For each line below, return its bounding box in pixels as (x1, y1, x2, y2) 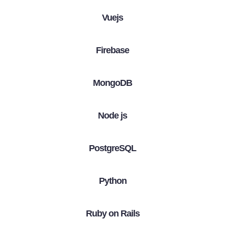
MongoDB (93, 77, 132, 88)
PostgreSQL (89, 143, 136, 153)
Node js (98, 110, 127, 121)
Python (98, 175, 127, 186)
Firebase (96, 45, 129, 55)
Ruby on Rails (85, 208, 140, 218)
